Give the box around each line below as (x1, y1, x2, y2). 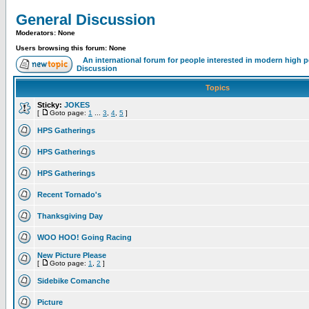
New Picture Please (37, 251, 106, 259)
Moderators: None (16, 29, 75, 37)
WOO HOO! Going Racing (37, 233, 132, 241)
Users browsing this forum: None (16, 44, 126, 52)
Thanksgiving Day (37, 212, 103, 220)
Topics (203, 83, 232, 92)
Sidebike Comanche (37, 277, 110, 285)
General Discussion (16, 11, 155, 28)
